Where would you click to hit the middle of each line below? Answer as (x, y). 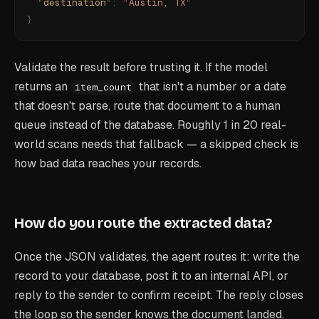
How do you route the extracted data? (143, 223)
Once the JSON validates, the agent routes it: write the (157, 256)
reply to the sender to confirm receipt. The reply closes (159, 295)
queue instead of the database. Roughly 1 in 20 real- (150, 125)
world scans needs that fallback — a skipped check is (156, 144)
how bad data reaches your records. (108, 163)
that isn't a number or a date (213, 86)
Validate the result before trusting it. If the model (141, 67)
